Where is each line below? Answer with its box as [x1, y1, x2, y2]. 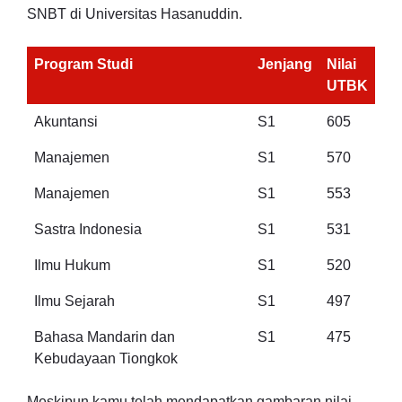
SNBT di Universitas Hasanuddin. [27, 6, 242, 22]
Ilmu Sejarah [34, 293, 115, 309]
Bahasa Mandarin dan [34, 329, 175, 345]
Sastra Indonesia [34, 222, 142, 237]
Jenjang [258, 57, 312, 72]
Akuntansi [34, 114, 98, 129]
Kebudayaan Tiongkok [34, 351, 178, 366]
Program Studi [34, 57, 133, 72]
